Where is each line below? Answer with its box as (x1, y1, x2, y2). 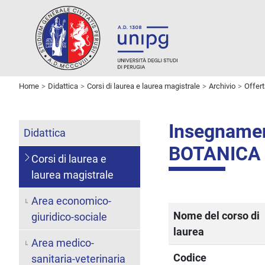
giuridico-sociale (31, 210, 107, 223)
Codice (173, 251, 207, 264)
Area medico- (31, 236, 94, 249)
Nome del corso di (173, 209, 260, 222)
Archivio (209, 81, 235, 91)
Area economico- (31, 194, 111, 207)
